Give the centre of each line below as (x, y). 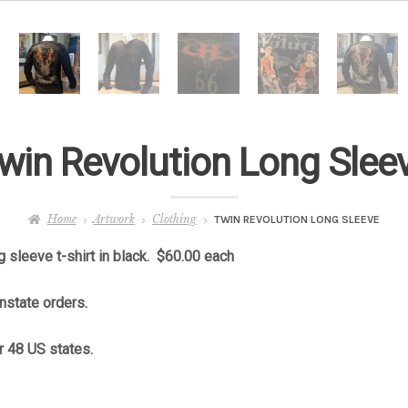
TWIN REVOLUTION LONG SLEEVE (296, 220)
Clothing (175, 219)
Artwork (114, 219)
